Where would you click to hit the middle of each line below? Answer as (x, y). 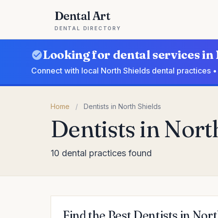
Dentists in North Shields (122, 106)
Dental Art (82, 16)
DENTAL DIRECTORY (88, 28)
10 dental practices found (101, 153)
